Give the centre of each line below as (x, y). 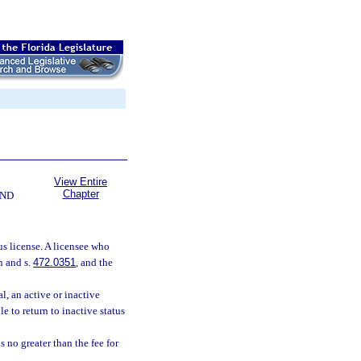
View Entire (81, 182)
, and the (94, 262)
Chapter (81, 194)
